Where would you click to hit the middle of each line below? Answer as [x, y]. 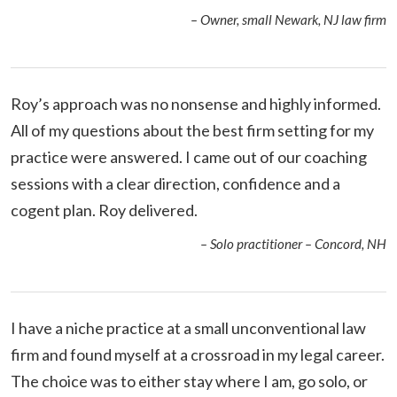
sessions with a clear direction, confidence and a [175, 183]
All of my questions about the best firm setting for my [192, 130]
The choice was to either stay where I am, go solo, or [189, 381]
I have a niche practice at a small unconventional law [188, 327]
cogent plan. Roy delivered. [104, 210]
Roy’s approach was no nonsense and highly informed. [196, 103]
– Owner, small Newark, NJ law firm [288, 19]
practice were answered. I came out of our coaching [189, 156]
